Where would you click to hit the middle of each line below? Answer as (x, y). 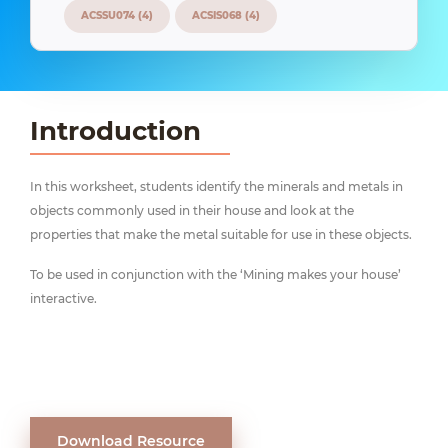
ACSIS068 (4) (226, 15)
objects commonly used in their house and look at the (192, 210)
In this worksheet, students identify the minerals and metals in (216, 186)
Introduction (115, 131)
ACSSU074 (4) (117, 15)
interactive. (63, 298)
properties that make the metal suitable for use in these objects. (221, 234)
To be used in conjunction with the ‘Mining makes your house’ (215, 274)
